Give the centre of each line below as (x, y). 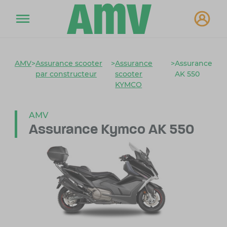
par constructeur (66, 74)
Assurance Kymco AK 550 (111, 130)
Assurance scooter (69, 64)
